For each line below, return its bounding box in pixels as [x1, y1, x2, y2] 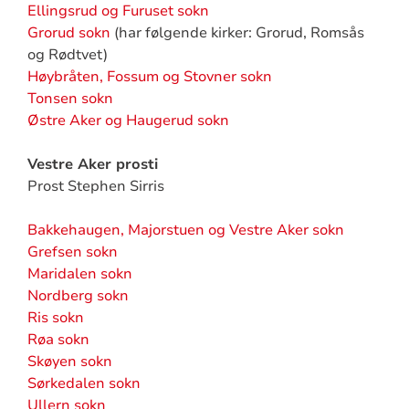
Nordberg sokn [26, 286, 129, 306]
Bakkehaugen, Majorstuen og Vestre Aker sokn [26, 220, 344, 240]
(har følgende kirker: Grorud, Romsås [110, 23, 364, 43]
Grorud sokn [26, 23, 110, 43]
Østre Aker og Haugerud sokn [26, 110, 229, 131]
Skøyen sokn [26, 351, 112, 372]
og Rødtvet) [26, 45, 108, 65]
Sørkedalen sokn [26, 373, 141, 393]
